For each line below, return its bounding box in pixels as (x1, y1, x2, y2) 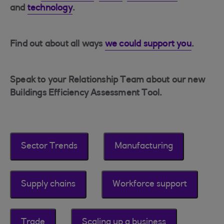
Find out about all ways (10, 40, 105, 49)
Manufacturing (114, 142, 173, 151)
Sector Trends (21, 142, 77, 151)
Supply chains (21, 180, 75, 189)
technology (27, 4, 72, 13)
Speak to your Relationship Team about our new (10, 76, 205, 85)
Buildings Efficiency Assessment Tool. (10, 89, 162, 98)
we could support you (104, 40, 191, 49)
